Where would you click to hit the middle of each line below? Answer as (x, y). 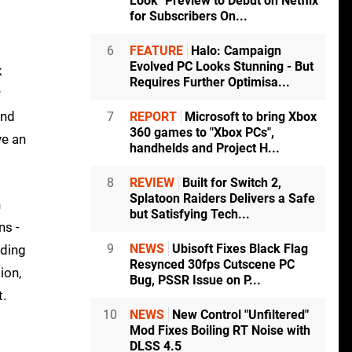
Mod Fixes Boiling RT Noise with (220, 331)
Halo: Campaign (235, 51)
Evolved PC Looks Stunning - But (222, 67)
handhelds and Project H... (205, 148)
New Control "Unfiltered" (239, 315)
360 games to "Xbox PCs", (202, 133)
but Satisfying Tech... (190, 214)
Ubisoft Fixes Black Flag (238, 249)
